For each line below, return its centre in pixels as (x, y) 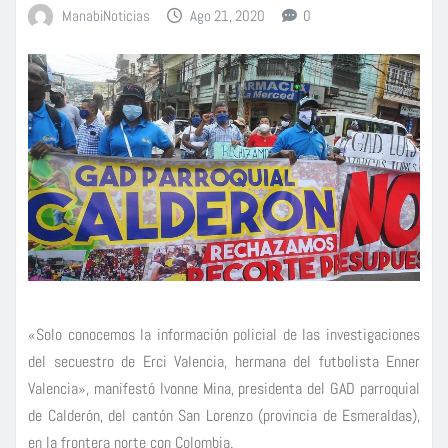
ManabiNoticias (105, 15)
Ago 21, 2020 (228, 15)
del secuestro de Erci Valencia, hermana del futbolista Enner (224, 362)
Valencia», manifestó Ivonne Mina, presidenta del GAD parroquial (224, 389)
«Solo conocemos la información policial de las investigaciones (224, 335)
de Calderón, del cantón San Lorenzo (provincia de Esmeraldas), (224, 416)
